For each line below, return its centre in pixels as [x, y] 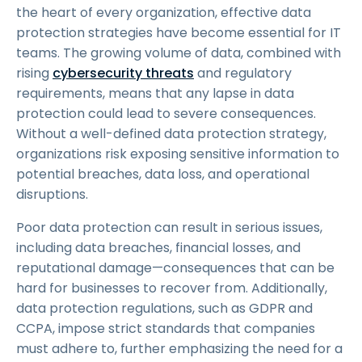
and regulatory [243, 73]
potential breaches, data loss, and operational [163, 174]
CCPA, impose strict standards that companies [166, 328]
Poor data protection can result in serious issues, [169, 227]
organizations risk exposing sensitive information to [178, 154]
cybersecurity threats [123, 73]
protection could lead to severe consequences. [166, 114]
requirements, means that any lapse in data [155, 93]
